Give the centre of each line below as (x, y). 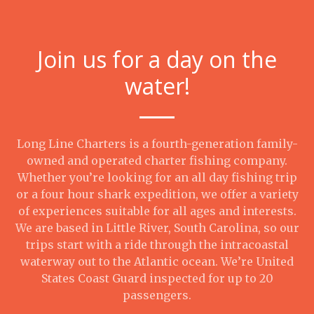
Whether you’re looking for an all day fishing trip (157, 177)
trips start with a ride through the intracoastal (157, 245)
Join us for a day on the (157, 59)
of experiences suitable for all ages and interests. (157, 211)
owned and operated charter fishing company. (157, 161)
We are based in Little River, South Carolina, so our (157, 228)
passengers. (157, 295)
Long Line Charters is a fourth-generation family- (157, 144)
